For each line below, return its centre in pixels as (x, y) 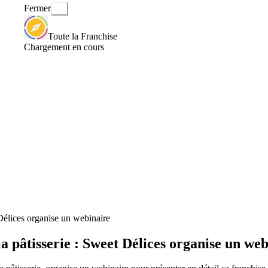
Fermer (37, 8)
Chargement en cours (64, 47)
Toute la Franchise (83, 36)
